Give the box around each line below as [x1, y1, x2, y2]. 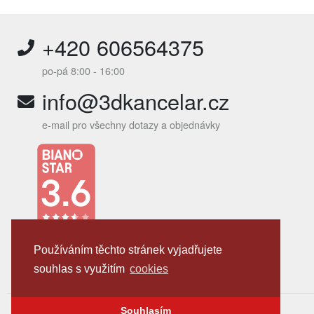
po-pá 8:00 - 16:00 [42, 63, 125, 78]
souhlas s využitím [34, 263, 128, 275]
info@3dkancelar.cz [42, 86, 229, 116]
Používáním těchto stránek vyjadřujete [34, 244, 222, 257]
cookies [130, 263, 169, 275]
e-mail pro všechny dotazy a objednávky [42, 117, 220, 132]
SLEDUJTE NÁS [18, 226, 87, 238]
